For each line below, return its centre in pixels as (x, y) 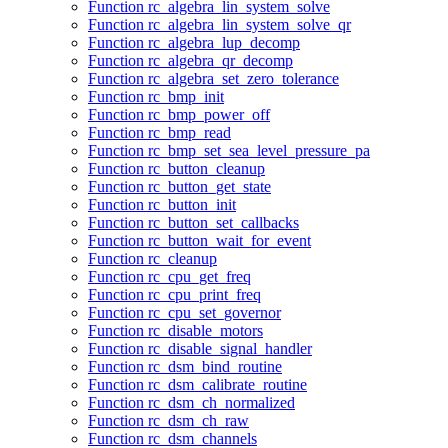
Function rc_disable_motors (175, 331)
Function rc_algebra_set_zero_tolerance (213, 79)
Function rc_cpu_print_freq (174, 295)
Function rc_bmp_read (159, 133)
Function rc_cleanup (152, 259)
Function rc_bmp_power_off (179, 115)
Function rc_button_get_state (179, 187)
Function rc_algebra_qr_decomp (190, 61)
